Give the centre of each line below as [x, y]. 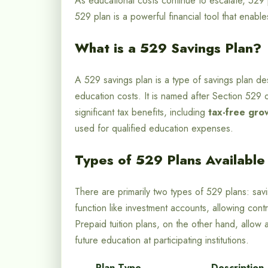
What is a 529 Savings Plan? [168, 48]
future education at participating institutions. [162, 240]
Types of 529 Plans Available [170, 160]
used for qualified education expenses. [154, 129]
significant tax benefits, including [141, 112]
